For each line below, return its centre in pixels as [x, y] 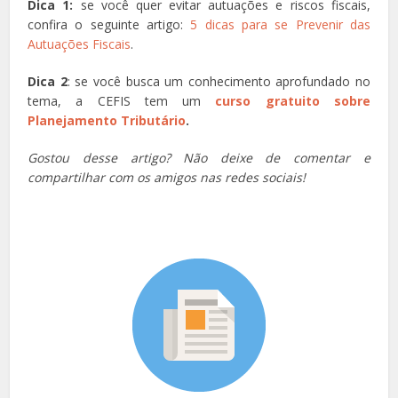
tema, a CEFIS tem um [122, 100]
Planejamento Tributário [107, 120]
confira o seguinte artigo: [109, 24]
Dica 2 [48, 81]
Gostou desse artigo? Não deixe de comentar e [199, 157]
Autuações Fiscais [80, 44]
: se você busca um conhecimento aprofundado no [219, 81]
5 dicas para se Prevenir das [280, 24]
